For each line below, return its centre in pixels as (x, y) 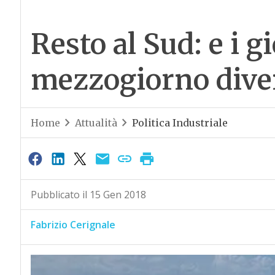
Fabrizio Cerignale (73, 225)
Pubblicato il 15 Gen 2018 (88, 195)
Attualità (96, 123)
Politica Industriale (180, 123)
